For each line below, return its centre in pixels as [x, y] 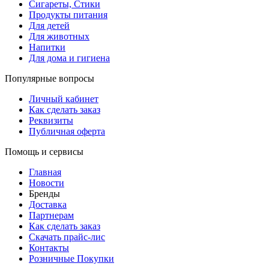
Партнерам [51, 215]
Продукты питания [68, 14]
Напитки [47, 47]
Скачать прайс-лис [67, 237]
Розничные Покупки [71, 258]
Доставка [48, 204]
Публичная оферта [67, 131]
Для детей [49, 25]
